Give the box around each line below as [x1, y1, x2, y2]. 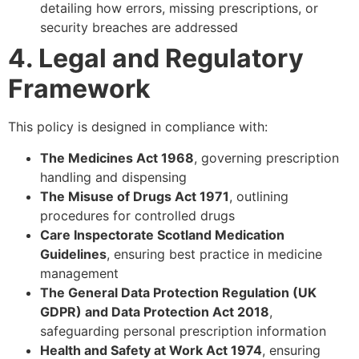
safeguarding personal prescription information [40, 322, 326, 339]
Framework [8, 73, 151, 105]
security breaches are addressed [40, 19, 238, 36]
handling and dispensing [40, 168, 187, 185]
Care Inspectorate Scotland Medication [40, 226, 284, 243]
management [40, 264, 119, 281]
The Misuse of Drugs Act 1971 [40, 188, 229, 204]
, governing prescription [194, 149, 339, 166]
